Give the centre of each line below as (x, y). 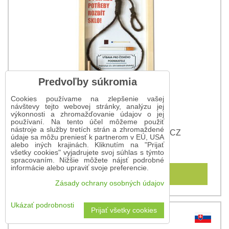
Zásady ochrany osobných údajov (110, 183)
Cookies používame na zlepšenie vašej (87, 99)
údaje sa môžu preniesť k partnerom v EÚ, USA (87, 137)
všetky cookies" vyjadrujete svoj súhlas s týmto (87, 153)
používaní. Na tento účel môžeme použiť (87, 122)
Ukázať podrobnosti (42, 205)
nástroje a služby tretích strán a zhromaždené (87, 130)
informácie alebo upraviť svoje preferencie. (80, 168)
